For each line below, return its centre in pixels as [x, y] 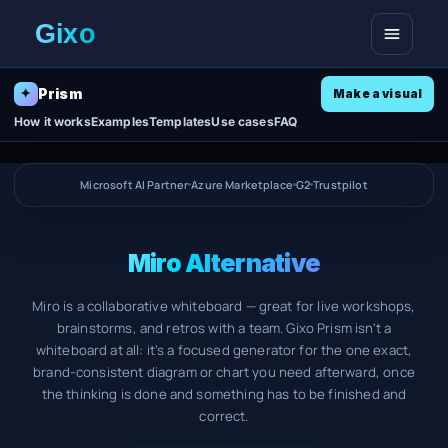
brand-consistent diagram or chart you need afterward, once [224, 371]
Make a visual [378, 93]
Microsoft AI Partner [134, 185]
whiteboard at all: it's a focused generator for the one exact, [224, 349]
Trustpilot [340, 185]
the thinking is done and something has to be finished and [224, 393]
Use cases [242, 121]
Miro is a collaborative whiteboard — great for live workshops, [224, 305]
